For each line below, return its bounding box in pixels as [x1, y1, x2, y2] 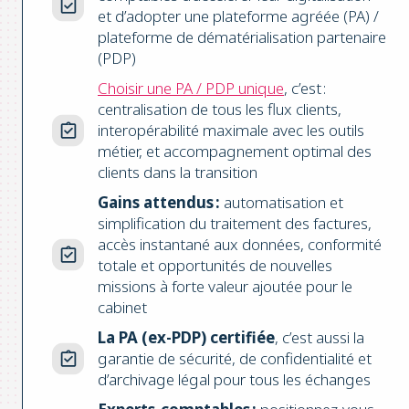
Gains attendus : [98, 192, 220, 214]
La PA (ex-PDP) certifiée [98, 327, 275, 349]
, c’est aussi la [275, 327, 364, 349]
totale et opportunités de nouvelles [98, 255, 332, 277]
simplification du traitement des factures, [98, 213, 372, 235]
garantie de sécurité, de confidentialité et [98, 348, 372, 370]
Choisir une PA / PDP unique [98, 78, 284, 100]
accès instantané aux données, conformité [98, 234, 382, 256]
